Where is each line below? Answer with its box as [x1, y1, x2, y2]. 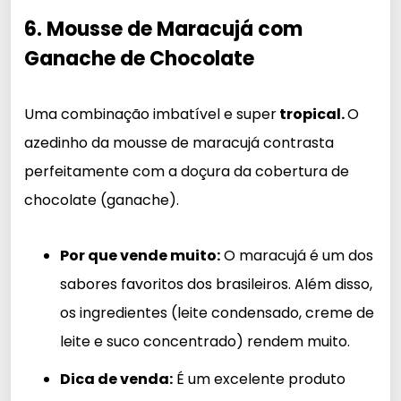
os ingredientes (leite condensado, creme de [60, 302, 374, 323]
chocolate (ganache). [24, 189, 179, 210]
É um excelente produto [173, 368, 346, 389]
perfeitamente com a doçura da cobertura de [24, 160, 349, 182]
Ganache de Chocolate [24, 44, 254, 73]
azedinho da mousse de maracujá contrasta [24, 132, 334, 153]
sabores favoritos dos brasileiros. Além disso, [60, 273, 372, 294]
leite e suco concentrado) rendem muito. [60, 330, 350, 352]
